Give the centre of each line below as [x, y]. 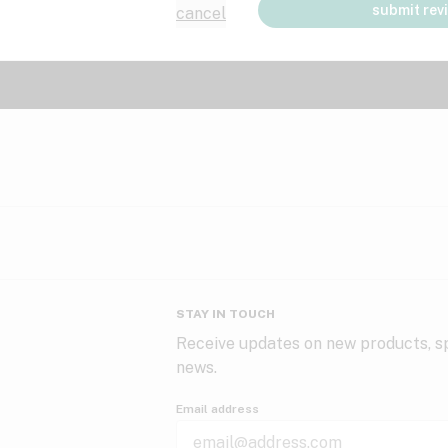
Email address [217, 409]
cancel [201, 13]
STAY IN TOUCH [225, 314]
